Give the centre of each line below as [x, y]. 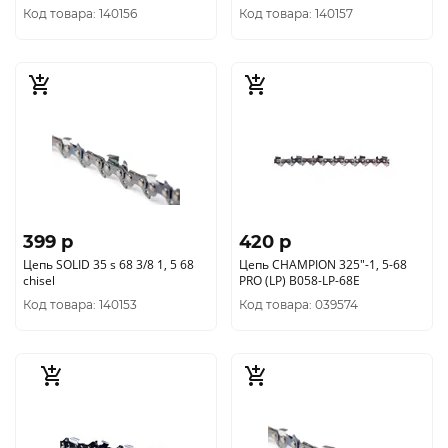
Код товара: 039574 [298, 304]
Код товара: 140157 [296, 13]
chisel [39, 280]
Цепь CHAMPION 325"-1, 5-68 [323, 264]
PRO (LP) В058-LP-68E [299, 280]
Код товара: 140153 [80, 304]
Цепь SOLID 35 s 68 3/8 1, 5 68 [108, 264]
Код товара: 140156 [80, 13]
